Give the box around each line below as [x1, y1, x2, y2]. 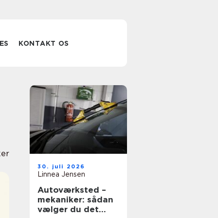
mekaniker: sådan [37, 195, 113, 204]
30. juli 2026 [37, 163, 86, 170]
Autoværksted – [37, 185, 106, 195]
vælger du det [37, 204, 99, 214]
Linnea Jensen [37, 170, 85, 178]
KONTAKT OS [18, 39, 70, 47]
